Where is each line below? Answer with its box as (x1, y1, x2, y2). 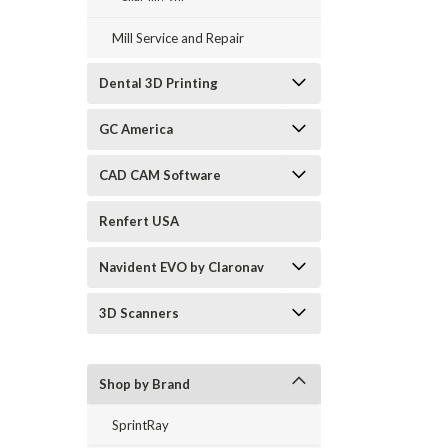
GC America (99, 121, 173, 137)
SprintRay (112, 417, 169, 433)
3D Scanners (99, 305, 179, 321)
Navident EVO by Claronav (99, 259, 264, 275)
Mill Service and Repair (112, 30, 244, 46)
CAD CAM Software (99, 167, 221, 183)
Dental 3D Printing (99, 75, 218, 91)
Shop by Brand (99, 376, 190, 392)
